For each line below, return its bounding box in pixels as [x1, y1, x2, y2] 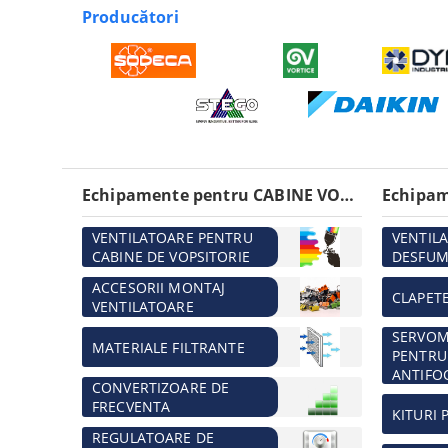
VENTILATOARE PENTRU [92, 228, 253, 247]
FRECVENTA [92, 397, 171, 416]
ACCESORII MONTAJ [92, 278, 226, 297]
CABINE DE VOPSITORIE [92, 247, 250, 266]
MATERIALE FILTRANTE [92, 337, 245, 357]
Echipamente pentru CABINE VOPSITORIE [340, 184, 355, 206]
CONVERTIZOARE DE [92, 378, 230, 397]
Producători [82, 6, 179, 28]
